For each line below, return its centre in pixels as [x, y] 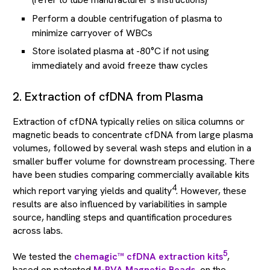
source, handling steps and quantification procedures [122, 218]
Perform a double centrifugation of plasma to [127, 18]
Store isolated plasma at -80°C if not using [121, 51]
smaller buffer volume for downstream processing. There [134, 161]
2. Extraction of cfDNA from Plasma [108, 96]
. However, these [211, 191]
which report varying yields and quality [92, 191]
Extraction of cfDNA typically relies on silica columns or [129, 121]
